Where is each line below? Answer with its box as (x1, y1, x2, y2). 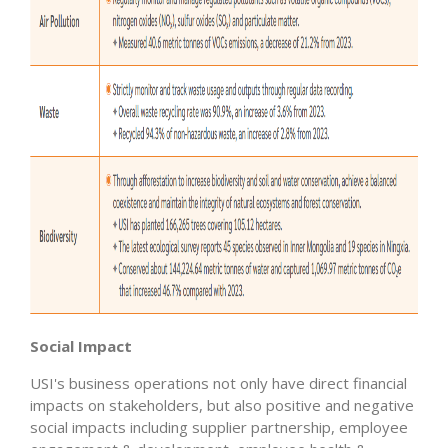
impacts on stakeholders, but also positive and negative (30, 395, 414, 415)
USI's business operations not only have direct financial (30, 373, 407, 393)
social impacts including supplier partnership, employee (30, 417, 408, 437)
